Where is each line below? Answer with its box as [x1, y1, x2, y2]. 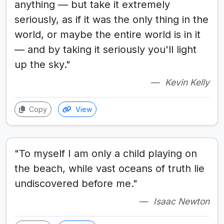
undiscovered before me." [14, 177, 137, 189]
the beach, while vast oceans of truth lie [14, 162, 204, 174]
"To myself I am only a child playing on [14, 147, 197, 159]
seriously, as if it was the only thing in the [14, 13, 208, 25]
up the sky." [14, 58, 70, 70]
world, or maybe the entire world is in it [14, 28, 200, 40]
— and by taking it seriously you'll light [14, 43, 196, 55]
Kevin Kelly [165, 76, 209, 87]
